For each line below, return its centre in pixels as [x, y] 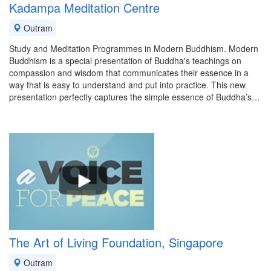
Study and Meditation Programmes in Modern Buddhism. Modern [134, 48]
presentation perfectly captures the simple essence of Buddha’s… [135, 97]
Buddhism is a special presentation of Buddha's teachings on [125, 60]
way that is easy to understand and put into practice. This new [127, 85]
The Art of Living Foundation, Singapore [116, 242]
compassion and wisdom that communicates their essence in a [129, 73]
